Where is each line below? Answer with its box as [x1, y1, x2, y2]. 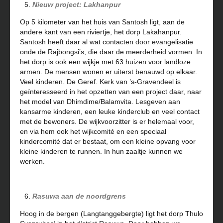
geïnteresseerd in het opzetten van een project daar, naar [20, 88, 202, 96]
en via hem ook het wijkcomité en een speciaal [20, 127, 166, 136]
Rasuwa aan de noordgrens [32, 192, 126, 201]
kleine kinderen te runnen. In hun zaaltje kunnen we [20, 147, 183, 156]
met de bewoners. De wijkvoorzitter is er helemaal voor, [20, 117, 194, 126]
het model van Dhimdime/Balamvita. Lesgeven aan [20, 98, 180, 106]
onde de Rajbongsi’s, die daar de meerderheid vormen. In [20, 48, 202, 56]
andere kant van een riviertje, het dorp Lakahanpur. [20, 28, 182, 36]
